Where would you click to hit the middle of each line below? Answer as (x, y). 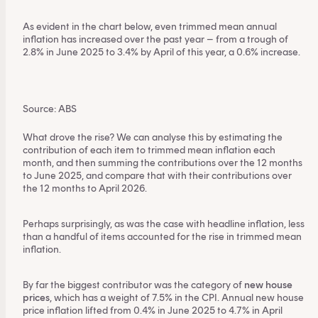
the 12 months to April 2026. (85, 188)
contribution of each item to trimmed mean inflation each (149, 150)
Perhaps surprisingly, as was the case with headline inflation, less (164, 224)
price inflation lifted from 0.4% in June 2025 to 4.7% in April (153, 311)
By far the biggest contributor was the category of (133, 285)
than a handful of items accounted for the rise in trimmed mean (162, 237)
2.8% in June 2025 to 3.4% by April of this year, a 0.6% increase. (161, 52)
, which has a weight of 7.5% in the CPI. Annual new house (177, 298)
